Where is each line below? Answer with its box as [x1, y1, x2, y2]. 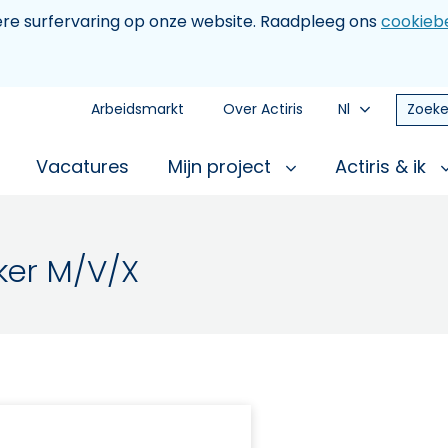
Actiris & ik [335, 154, 431, 179]
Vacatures [36, 154, 129, 179]
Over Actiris [223, 99, 303, 119]
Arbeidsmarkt [91, 99, 184, 119]
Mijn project [168, 154, 276, 179]
